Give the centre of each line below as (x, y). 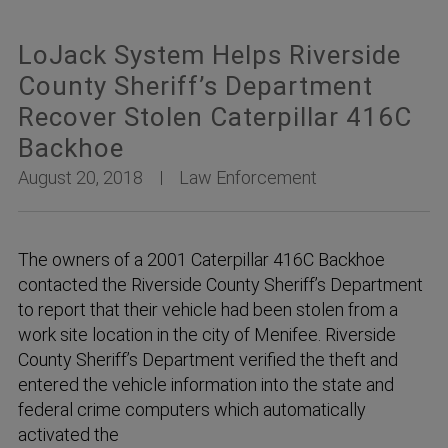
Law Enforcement (248, 178)
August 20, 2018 (80, 178)
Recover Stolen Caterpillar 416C (215, 117)
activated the (68, 435)
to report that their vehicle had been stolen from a (208, 310)
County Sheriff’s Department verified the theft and (208, 360)
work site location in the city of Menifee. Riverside (207, 335)
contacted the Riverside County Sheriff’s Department (220, 285)
